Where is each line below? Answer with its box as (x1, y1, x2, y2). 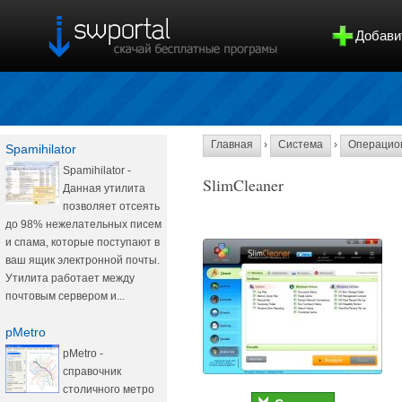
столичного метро (63, 383, 154, 396)
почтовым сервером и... (5, 290, 125, 302)
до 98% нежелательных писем (5, 218, 162, 231)
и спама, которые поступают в (5, 236, 160, 249)
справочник (63, 365, 121, 378)
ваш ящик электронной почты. (5, 254, 160, 267)
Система (278, 138, 323, 151)
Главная (211, 138, 253, 151)
